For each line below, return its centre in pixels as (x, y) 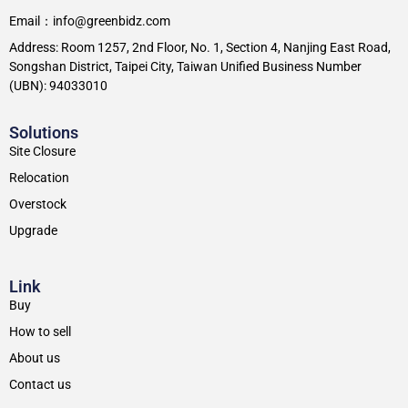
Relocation (39, 178)
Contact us (40, 385)
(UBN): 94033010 (58, 86)
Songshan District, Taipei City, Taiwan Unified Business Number (185, 67)
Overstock (38, 204)
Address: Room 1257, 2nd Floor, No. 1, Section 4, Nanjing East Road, (200, 48)
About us (35, 358)
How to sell (40, 332)
